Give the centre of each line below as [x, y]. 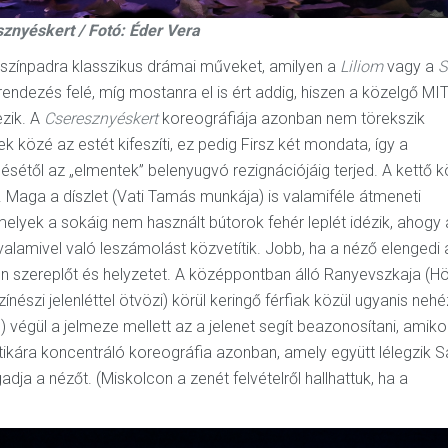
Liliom [361, 66]
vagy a [410, 66]
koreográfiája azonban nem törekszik [293, 118]
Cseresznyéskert [103, 118]
